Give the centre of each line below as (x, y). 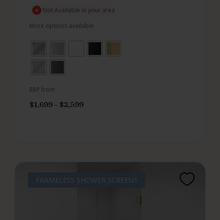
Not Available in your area (79, 10)
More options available (62, 26)
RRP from (42, 90)
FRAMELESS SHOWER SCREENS (87, 180)
